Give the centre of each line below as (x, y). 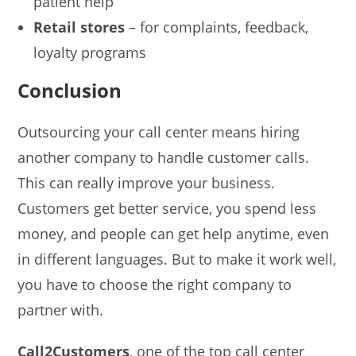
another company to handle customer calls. (164, 158)
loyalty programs (90, 53)
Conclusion (70, 91)
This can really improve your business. (147, 183)
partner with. (61, 310)
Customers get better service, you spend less (167, 209)
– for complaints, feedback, (217, 27)
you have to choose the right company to (155, 285)
